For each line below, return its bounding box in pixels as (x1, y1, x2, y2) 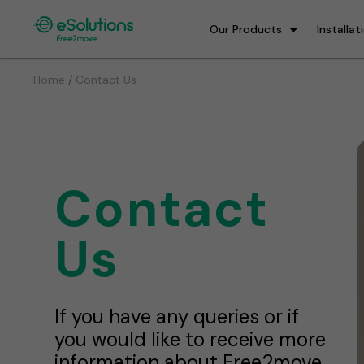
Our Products (210, 21, 282, 37)
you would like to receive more (54, 327, 327, 352)
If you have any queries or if (54, 304, 300, 329)
